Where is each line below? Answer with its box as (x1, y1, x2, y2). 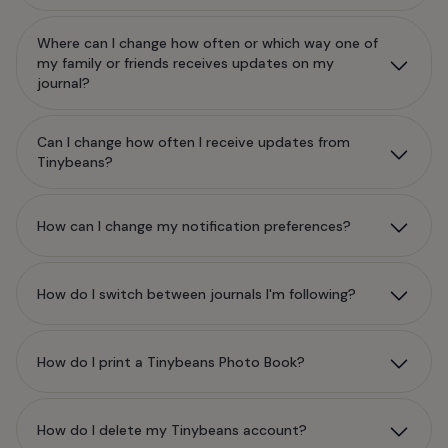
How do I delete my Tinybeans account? (37, 420, 307, 439)
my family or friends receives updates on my (37, 54, 334, 72)
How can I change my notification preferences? (37, 216, 351, 235)
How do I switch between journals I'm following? (37, 284, 356, 303)
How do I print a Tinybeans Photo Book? (37, 352, 305, 371)
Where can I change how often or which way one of (37, 34, 378, 52)
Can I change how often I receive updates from (37, 133, 350, 151)
